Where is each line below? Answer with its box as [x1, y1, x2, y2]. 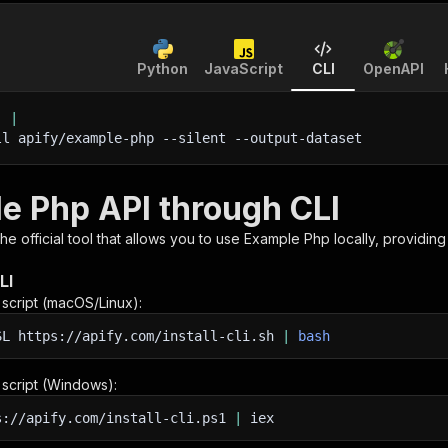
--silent [162, 130, 226, 146]
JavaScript [204, 60, 283, 77]
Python [137, 60, 188, 77]
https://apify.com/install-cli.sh [10, 328, 282, 344]
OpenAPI [363, 60, 424, 77]
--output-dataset [226, 130, 362, 146]
